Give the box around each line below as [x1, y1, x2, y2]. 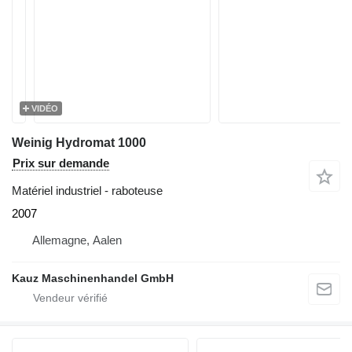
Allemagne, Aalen [32, 233, 122, 247]
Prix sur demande [13, 156, 109, 170]
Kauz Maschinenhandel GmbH [12, 272, 174, 284]
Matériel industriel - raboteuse [12, 184, 163, 197]
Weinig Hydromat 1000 [12, 136, 146, 149]
